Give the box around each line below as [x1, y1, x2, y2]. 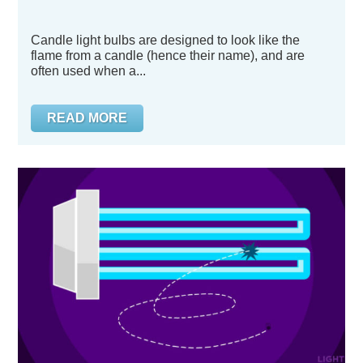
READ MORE [47, 111, 127, 125]
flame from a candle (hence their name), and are [31, 49, 305, 62]
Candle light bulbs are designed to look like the [31, 33, 300, 47]
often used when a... [31, 64, 146, 78]
